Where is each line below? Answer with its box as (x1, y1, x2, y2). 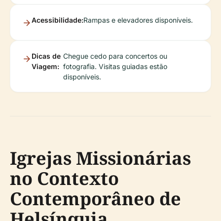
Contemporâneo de (10, 186, 181, 211)
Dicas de (32, 52, 61, 61)
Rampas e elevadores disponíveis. (83, 16, 193, 25)
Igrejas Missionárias (10, 146, 191, 171)
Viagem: (32, 62, 59, 71)
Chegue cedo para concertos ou (63, 52, 168, 61)
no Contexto (10, 166, 119, 191)
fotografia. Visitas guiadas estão (63, 62, 168, 71)
